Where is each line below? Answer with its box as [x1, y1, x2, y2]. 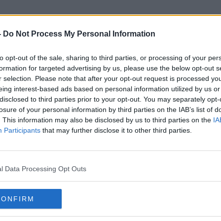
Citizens [80, 60, 141, 77]
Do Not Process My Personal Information [3, 30, 155, 38]
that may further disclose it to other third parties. [40, 126, 192, 134]
